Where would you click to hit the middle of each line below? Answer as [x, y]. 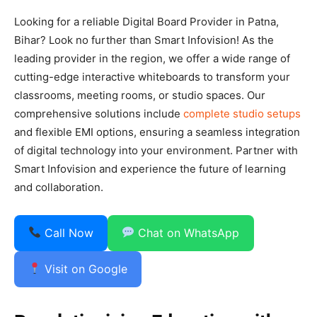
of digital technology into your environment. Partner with [156, 150]
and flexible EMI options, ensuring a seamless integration [157, 132]
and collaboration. [59, 187]
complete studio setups [242, 113]
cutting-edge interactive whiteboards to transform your [152, 76]
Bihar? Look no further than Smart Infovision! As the [144, 40]
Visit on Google [85, 269]
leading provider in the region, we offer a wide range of [152, 58]
